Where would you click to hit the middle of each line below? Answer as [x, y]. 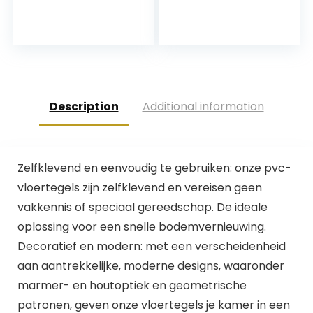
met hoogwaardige [77, 70]
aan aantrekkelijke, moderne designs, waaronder [151, 265]
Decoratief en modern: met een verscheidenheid [151, 246]
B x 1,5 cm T [201, 14]
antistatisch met [70, 98]
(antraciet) [55, 126]
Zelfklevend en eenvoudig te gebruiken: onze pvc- [154, 168]
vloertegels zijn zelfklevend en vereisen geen [139, 187]
